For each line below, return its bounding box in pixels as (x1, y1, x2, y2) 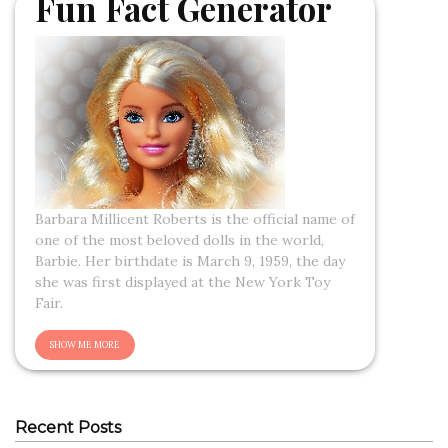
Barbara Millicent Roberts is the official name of (35, 209, 355, 228)
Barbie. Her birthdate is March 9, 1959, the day (35, 251, 345, 270)
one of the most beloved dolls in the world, (35, 230, 324, 249)
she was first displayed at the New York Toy (35, 272, 330, 291)
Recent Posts (15, 417, 121, 437)
